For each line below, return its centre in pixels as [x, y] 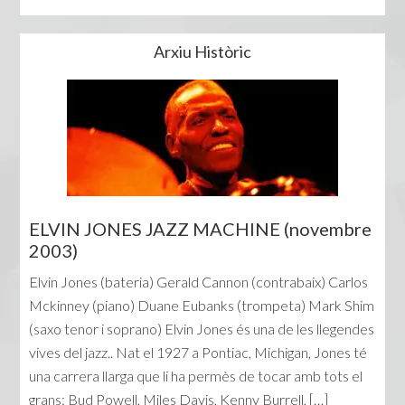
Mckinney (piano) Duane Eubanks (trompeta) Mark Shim [202, 306]
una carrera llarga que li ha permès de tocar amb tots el [196, 376]
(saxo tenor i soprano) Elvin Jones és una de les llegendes [202, 329]
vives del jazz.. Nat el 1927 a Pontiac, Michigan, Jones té [198, 353]
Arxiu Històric [202, 52]
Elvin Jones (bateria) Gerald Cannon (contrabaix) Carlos [199, 282]
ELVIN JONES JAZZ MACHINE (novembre [201, 229]
